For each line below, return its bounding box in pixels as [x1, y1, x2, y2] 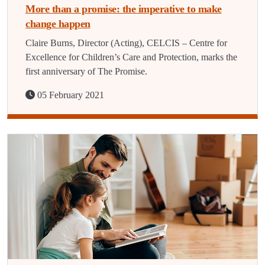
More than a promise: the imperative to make [25, 3, 222, 15]
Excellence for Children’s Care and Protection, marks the [25, 52, 237, 62]
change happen [25, 18, 91, 30]
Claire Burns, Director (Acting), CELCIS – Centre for [25, 38, 227, 48]
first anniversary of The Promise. [25, 66, 147, 76]
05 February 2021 [35, 90, 104, 100]
